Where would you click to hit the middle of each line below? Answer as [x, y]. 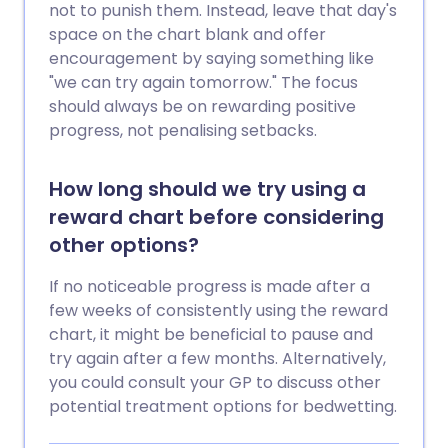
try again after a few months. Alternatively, [217, 358]
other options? [124, 244]
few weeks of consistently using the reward [218, 310]
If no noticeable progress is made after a [209, 286]
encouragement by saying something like [211, 58]
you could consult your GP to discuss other [215, 382]
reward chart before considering [216, 216]
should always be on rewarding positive [202, 106]
